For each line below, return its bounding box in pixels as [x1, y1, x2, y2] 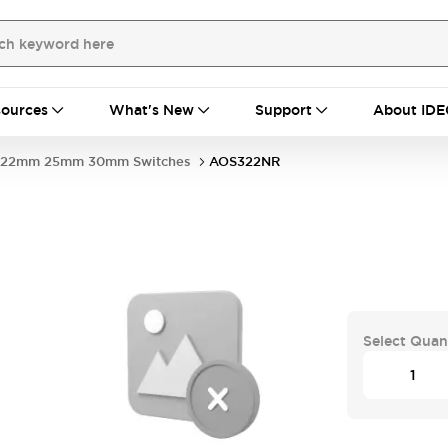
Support [255, 101, 312, 119]
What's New [109, 101, 194, 119]
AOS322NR [209, 153, 280, 170]
